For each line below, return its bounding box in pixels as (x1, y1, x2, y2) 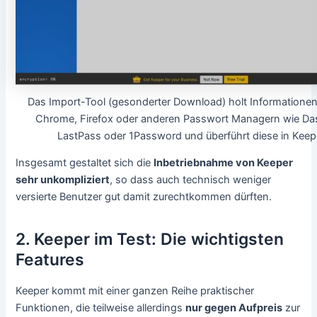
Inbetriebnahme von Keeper (154, 156, 294, 170)
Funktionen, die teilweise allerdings (16, 301, 186, 315)
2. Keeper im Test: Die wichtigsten (16, 229, 284, 250)
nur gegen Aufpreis (185, 301, 283, 315)
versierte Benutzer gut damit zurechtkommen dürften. (16, 190, 272, 204)
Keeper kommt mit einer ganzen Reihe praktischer (16, 284, 255, 298)
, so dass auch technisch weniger (110, 173, 272, 187)
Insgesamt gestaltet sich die (16, 156, 154, 170)
